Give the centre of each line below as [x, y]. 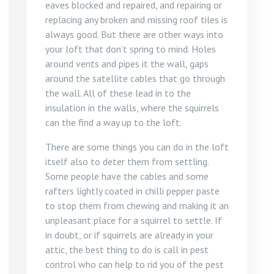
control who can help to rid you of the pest [135, 264]
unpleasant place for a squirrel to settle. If [134, 220]
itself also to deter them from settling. [127, 161]
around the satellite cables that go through [135, 78]
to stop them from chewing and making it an [137, 206]
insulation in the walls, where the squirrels [132, 108]
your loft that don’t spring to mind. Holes [131, 49]
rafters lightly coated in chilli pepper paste [132, 191]
